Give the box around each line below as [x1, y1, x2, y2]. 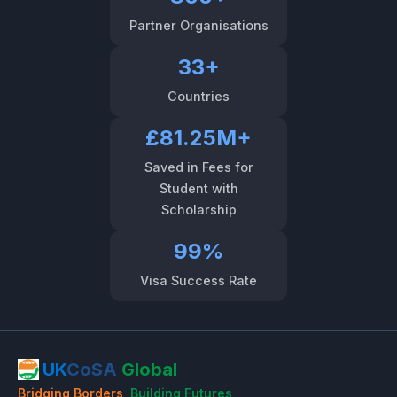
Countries [167, 88, 230, 104]
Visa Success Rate [140, 272, 257, 288]
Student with [159, 180, 238, 196]
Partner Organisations [128, 17, 269, 33]
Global [121, 358, 177, 380]
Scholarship [160, 201, 237, 217]
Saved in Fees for [144, 159, 253, 175]
